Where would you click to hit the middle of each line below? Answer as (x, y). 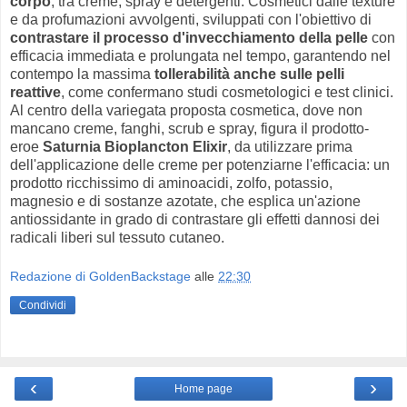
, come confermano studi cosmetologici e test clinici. (227, 92)
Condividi (43, 306)
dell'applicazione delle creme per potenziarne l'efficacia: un (200, 164)
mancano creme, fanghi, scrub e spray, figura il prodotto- (189, 128)
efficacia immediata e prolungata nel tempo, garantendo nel (200, 55)
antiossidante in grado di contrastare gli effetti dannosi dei (195, 219)
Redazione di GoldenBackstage (100, 277)
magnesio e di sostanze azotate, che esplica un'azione (185, 201)
